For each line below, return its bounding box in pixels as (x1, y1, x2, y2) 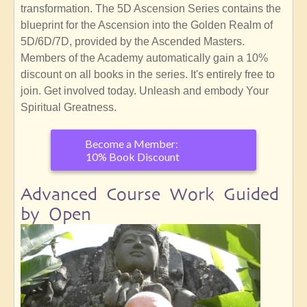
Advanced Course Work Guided (21, 184, 279, 205)
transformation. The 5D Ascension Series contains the (21, 3, 281, 15)
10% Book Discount (86, 150, 180, 164)
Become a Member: (85, 137, 180, 151)
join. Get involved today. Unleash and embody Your (21, 85, 269, 97)
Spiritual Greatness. (21, 101, 116, 114)
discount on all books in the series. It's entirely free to (21, 69, 275, 81)
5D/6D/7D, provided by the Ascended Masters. (21, 36, 245, 48)
